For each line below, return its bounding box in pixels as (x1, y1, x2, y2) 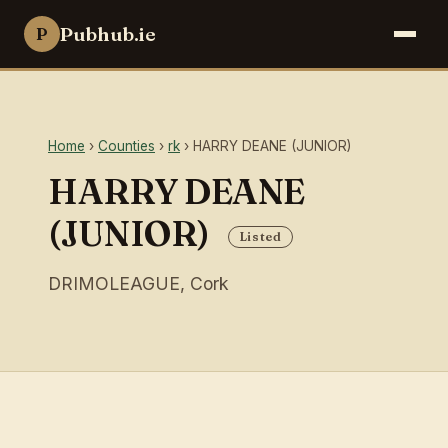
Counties (98, 138, 155, 154)
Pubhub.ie (60, 21, 156, 46)
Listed (238, 229, 282, 245)
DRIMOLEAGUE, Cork (48, 272, 229, 294)
